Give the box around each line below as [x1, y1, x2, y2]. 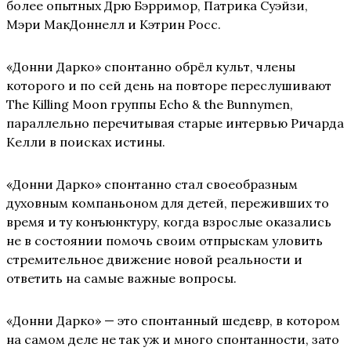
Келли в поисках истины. [6, 133, 165, 150]
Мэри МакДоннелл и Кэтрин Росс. [6, 16, 221, 32]
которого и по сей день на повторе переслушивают [6, 77, 331, 93]
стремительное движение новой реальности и [6, 251, 302, 267]
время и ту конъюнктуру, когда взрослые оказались [6, 213, 331, 230]
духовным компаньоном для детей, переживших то [6, 194, 329, 211]
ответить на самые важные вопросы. [6, 270, 237, 286]
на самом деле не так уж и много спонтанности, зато [6, 331, 339, 347]
